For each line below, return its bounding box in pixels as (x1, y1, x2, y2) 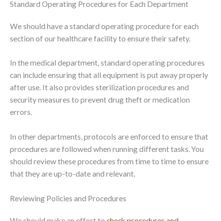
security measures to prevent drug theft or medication (10, 95, 190, 105)
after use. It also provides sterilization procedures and (10, 83, 189, 92)
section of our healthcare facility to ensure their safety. (10, 34, 190, 43)
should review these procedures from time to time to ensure (10, 157, 209, 166)
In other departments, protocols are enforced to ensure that (10, 132, 208, 142)
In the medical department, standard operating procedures (10, 58, 205, 68)
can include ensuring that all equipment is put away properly (10, 71, 208, 80)
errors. (10, 108, 32, 117)
